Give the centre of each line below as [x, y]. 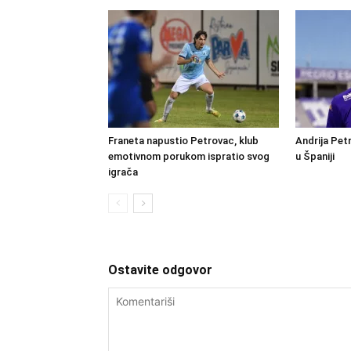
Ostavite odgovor [160, 270]
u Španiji [315, 156]
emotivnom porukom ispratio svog [189, 156]
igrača [123, 172]
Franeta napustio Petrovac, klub [183, 141]
